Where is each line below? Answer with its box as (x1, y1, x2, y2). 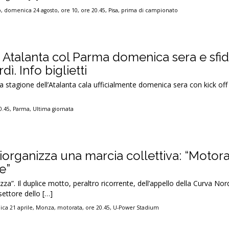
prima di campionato (121, 7, 178, 14)
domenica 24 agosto (4, 7, 58, 14)
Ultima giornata (33, 105, 74, 112)
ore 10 (61, 7, 78, 14)
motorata (57, 204, 83, 211)
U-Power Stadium (113, 204, 159, 211)
